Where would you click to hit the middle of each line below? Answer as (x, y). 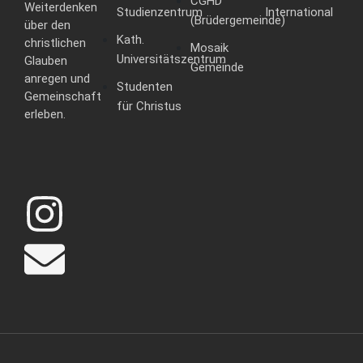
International (299, 13)
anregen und (57, 79)
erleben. (45, 115)
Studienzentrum (160, 13)
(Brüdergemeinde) (238, 21)
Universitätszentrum (172, 60)
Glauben (46, 61)
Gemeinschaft (63, 97)
